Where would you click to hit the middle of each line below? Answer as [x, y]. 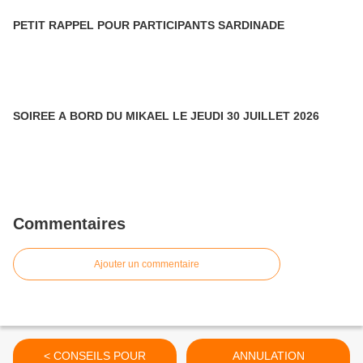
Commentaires [69, 224]
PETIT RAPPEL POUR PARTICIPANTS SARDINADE [149, 25]
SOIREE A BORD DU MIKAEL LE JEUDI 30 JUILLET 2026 [166, 116]
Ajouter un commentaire [147, 264]
